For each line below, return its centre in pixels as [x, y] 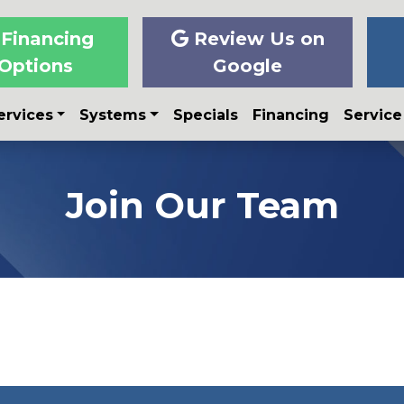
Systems [113, 115]
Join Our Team [202, 206]
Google [248, 66]
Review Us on [256, 39]
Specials [205, 115]
